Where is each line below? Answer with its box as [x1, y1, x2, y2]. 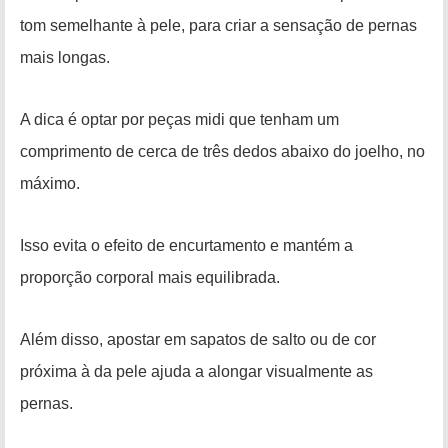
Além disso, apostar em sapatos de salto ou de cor [20, 331, 376, 349]
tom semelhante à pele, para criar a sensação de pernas [20, 17, 417, 35]
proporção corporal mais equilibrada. [20, 269, 280, 287]
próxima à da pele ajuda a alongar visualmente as [20, 363, 373, 381]
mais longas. [20, 49, 110, 67]
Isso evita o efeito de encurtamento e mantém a [20, 237, 353, 255]
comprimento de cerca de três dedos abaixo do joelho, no [20, 143, 425, 161]
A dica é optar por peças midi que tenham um [20, 111, 339, 129]
